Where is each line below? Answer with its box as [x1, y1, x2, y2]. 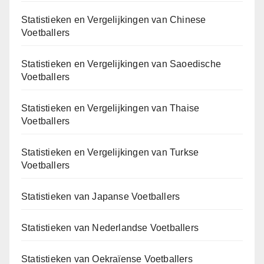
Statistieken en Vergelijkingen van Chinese [21, 15, 206, 25]
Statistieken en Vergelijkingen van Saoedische [21, 59, 222, 70]
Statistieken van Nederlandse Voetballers [21, 223, 199, 233]
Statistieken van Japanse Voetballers [21, 192, 180, 202]
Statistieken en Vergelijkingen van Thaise [21, 103, 200, 114]
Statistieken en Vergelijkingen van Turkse [21, 147, 199, 158]
